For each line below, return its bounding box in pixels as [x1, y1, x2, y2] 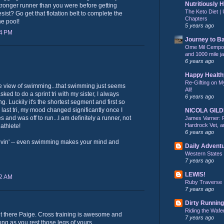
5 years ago [185, 22, 214, 28]
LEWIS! [185, 170, 205, 178]
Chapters [185, 15, 207, 21]
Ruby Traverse [185, 178, 222, 185]
